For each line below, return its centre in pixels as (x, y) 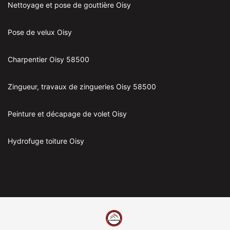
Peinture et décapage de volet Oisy (67, 114)
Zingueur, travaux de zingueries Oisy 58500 (82, 87)
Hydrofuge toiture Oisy (46, 141)
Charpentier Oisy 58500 (49, 60)
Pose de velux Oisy (40, 32)
